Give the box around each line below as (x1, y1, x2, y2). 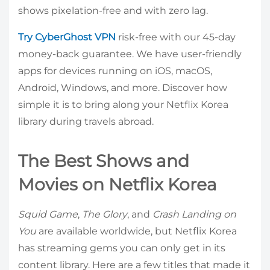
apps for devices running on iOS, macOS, (18, 65, 212, 77)
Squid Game (18, 209, 78, 221)
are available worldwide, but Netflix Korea (36, 225, 237, 237)
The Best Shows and (18, 151, 189, 172)
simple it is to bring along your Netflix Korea (18, 99, 228, 111)
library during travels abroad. (18, 116, 154, 128)
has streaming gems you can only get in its (18, 242, 225, 254)
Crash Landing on (152, 209, 236, 221)
